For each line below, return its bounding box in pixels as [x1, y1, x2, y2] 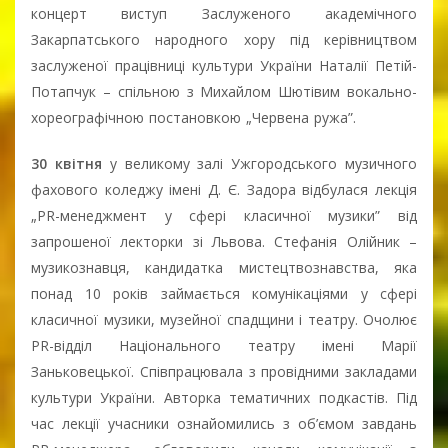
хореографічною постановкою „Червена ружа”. [31, 107, 356, 127]
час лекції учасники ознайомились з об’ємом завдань [31, 413, 417, 433]
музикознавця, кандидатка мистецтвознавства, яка [31, 257, 417, 277]
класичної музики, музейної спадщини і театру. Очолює [31, 309, 417, 329]
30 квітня [31, 153, 110, 173]
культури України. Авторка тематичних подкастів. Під [31, 387, 417, 407]
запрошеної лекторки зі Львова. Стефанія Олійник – [31, 231, 417, 251]
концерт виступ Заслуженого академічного [31, 3, 417, 23]
